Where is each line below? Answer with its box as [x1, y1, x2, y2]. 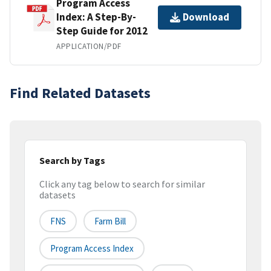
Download [183, 10, 229, 24]
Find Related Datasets [10, 83, 151, 102]
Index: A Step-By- [56, 10, 136, 24]
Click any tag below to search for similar [39, 178, 205, 191]
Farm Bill [94, 215, 126, 227]
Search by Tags [39, 154, 105, 166]
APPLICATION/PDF [56, 41, 122, 51]
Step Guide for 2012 [56, 24, 148, 38]
